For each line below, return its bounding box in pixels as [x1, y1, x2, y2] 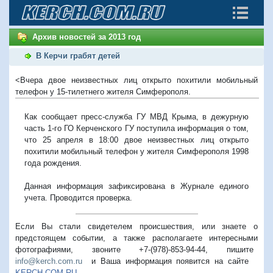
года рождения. [24, 158, 82, 168]
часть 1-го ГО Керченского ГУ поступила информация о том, [24, 123, 249, 133]
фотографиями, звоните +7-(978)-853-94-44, [15, 244, 227, 254]
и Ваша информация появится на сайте [82, 256, 258, 266]
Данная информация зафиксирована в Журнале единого [24, 181, 249, 191]
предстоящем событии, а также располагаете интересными [15, 233, 258, 243]
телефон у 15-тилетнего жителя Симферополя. [15, 87, 191, 96]
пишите [227, 244, 258, 254]
